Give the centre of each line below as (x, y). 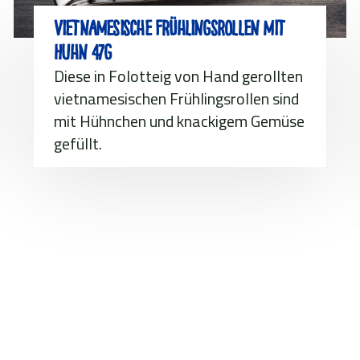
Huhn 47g (82, 52)
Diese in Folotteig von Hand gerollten (178, 76)
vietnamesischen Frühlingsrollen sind (176, 98)
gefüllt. (78, 143)
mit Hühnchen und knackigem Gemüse (179, 121)
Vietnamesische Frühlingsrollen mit (169, 28)
